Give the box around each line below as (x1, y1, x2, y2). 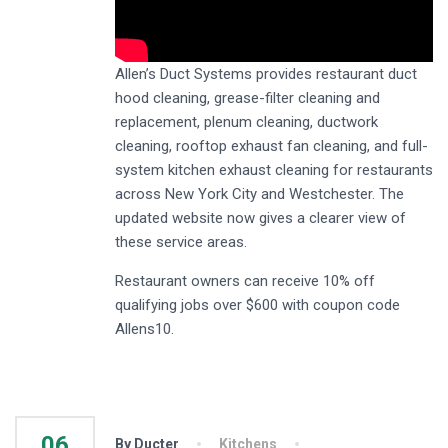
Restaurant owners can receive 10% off (115, 272, 375, 291)
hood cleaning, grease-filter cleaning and (115, 89, 380, 108)
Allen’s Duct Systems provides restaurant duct (115, 65, 417, 84)
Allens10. (115, 320, 174, 339)
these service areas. (115, 233, 247, 252)
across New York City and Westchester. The (115, 185, 404, 204)
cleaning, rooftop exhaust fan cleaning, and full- (115, 137, 428, 156)
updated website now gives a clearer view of (115, 209, 406, 228)
